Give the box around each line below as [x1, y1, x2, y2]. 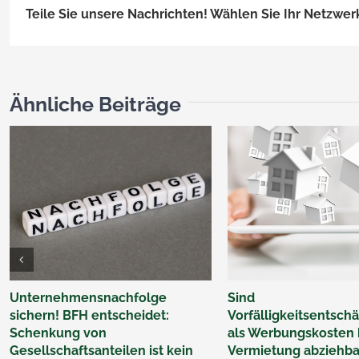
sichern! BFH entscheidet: [9, 308, 169, 324]
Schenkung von [9, 325, 107, 341]
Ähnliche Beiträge [9, 91, 181, 116]
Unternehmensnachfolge [9, 290, 167, 306]
